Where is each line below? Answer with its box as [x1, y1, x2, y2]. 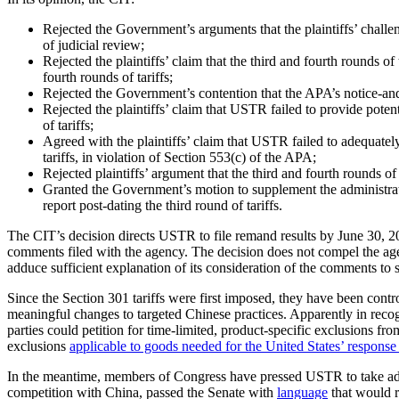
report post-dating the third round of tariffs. [43, 197, 282, 213]
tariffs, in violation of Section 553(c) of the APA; [43, 149, 316, 165]
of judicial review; [43, 37, 144, 53]
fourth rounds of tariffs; [43, 69, 173, 85]
